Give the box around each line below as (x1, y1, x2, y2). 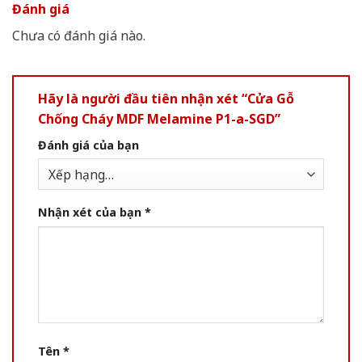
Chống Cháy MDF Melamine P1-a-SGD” (38, 109, 280, 128)
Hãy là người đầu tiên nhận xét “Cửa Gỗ (38, 89, 294, 107)
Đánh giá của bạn (38, 137, 139, 153)
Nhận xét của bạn (38, 204, 145, 220)
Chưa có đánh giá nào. (12, 26, 145, 44)
